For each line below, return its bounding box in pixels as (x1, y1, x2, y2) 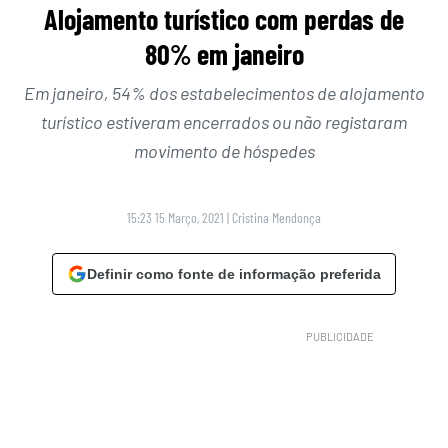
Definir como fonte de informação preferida (87, 266, 381, 283)
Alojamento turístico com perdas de (44, 2, 404, 37)
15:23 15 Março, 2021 (127, 209, 224, 227)
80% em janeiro (144, 37, 304, 72)
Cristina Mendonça (232, 209, 321, 227)
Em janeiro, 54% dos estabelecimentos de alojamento (23, 82, 425, 105)
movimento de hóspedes (133, 140, 315, 163)
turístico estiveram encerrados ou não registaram (41, 111, 407, 134)
